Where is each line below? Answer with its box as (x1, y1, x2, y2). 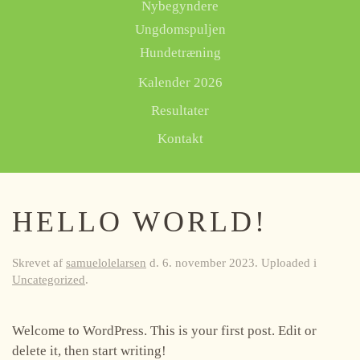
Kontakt (157, 131, 203, 146)
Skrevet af (12, 256, 66, 269)
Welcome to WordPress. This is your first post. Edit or (12, 323, 317, 338)
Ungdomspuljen (134, 22, 226, 37)
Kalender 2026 (137, 75, 223, 90)
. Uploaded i (255, 256, 317, 269)
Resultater (151, 103, 209, 118)
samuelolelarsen (66, 256, 146, 269)
